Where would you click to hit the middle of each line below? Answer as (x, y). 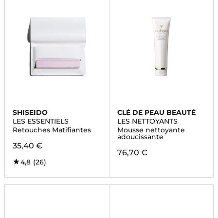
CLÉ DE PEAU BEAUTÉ (156, 112)
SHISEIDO (30, 112)
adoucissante (140, 137)
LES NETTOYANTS (147, 121)
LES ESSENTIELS (40, 121)
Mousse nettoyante (151, 130)
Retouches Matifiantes (52, 130)
